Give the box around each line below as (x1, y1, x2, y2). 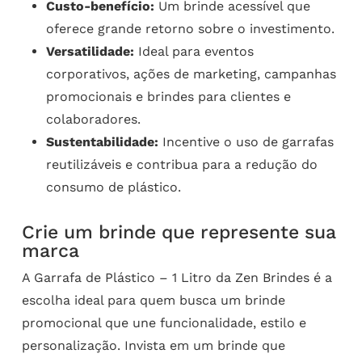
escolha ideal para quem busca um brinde (21, 292, 285, 308)
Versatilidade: (45, 43, 134, 59)
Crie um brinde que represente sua (21, 221, 336, 243)
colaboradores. (45, 111, 141, 127)
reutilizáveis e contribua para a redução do (45, 156, 318, 172)
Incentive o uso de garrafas (158, 133, 334, 149)
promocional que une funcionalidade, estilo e (21, 314, 306, 330)
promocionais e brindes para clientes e (45, 88, 291, 104)
